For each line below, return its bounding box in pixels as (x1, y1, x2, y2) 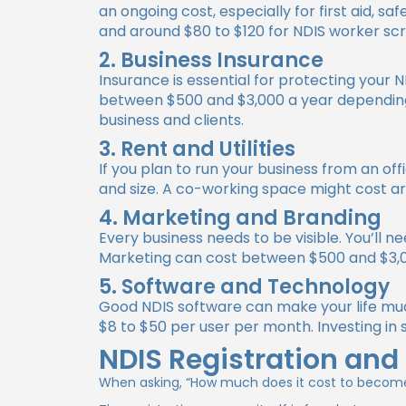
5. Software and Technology (99, 273, 391, 301)
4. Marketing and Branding (99, 204, 382, 232)
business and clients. (99, 110, 245, 130)
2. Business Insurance (99, 46, 324, 74)
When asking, (99, 373, 187, 391)
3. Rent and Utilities (99, 135, 296, 163)
